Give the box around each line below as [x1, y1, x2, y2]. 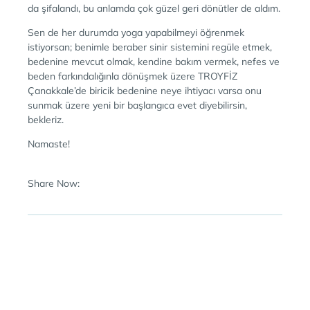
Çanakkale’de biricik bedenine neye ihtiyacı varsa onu [28, 84, 262, 97]
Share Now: [28, 176, 80, 190]
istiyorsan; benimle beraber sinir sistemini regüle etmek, [28, 40, 272, 53]
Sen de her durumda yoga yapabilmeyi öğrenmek [28, 26, 244, 39]
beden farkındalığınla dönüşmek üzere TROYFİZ [28, 69, 237, 82]
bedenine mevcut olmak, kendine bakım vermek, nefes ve [28, 55, 280, 68]
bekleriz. [28, 113, 64, 126]
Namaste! [28, 138, 70, 151]
